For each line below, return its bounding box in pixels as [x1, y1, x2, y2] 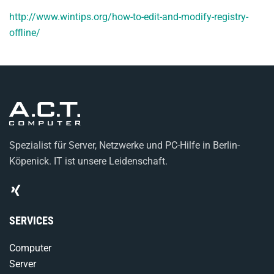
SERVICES [9, 214, 54, 227]
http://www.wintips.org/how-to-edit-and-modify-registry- [9, 11, 248, 23]
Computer [9, 242, 51, 254]
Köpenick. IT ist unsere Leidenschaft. [9, 155, 168, 167]
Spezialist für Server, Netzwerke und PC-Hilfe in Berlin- [9, 139, 240, 151]
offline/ [9, 27, 40, 39]
